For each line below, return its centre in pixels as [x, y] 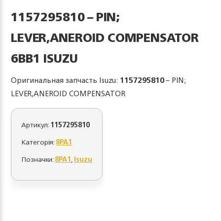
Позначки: [38, 159]
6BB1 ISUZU [45, 58]
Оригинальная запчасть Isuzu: [66, 80]
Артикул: [36, 125]
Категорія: [39, 142]
